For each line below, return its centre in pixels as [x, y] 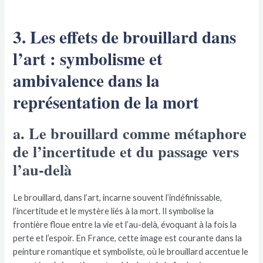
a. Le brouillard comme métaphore [130, 134]
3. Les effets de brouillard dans [125, 37]
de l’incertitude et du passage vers [126, 152]
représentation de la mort [106, 102]
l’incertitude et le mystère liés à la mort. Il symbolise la [114, 211]
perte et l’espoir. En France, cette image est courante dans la [128, 238]
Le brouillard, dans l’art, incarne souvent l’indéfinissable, [118, 198]
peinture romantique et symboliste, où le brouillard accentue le [131, 252]
